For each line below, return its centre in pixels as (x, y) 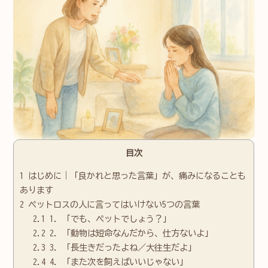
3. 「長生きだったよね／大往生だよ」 (121, 247)
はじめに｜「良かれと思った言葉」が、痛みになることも (135, 175)
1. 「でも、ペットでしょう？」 (108, 218)
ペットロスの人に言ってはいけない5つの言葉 (112, 204)
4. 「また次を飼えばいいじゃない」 (116, 261)
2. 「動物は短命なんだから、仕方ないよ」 (129, 233)
